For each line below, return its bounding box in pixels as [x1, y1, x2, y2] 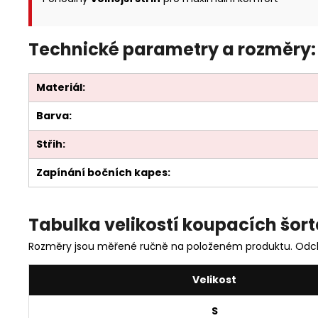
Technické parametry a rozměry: [28, 38, 316, 62]
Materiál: [36, 80, 85, 95]
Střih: [36, 137, 65, 152]
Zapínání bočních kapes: [36, 165, 170, 180]
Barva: [36, 109, 72, 124]
